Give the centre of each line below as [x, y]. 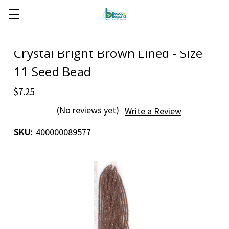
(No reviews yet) [88, 110]
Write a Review [153, 111]
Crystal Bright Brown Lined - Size [108, 53]
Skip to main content [114, 19]
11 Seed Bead [52, 71]
